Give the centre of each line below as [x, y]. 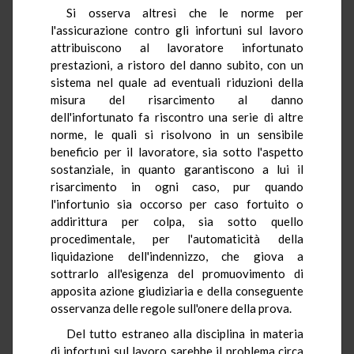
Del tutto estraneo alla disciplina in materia [185, 333]
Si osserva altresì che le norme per [185, 12]
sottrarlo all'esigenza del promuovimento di [177, 273]
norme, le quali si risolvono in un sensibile [177, 134]
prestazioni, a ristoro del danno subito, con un [177, 64]
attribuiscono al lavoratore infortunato [177, 47]
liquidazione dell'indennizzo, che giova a [177, 256]
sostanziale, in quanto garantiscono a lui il [177, 169]
